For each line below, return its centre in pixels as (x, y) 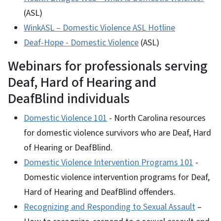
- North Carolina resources (156, 118)
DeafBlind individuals (69, 98)
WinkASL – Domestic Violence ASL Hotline (99, 28)
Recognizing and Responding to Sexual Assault (110, 207)
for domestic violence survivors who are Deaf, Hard (117, 133)
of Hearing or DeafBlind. (68, 147)
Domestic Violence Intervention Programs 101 (109, 162)
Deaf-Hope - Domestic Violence (81, 42)
